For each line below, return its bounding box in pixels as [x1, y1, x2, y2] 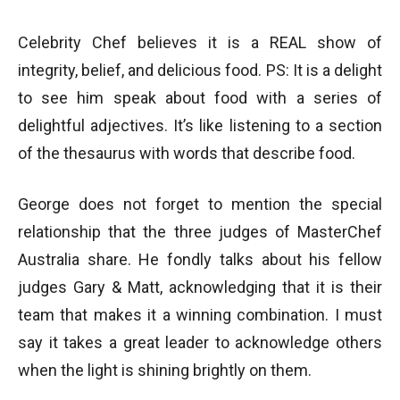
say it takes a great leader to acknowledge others [18, 333, 382, 353]
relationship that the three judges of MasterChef [18, 222, 382, 242]
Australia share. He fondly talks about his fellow [18, 250, 382, 270]
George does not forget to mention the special [18, 195, 382, 214]
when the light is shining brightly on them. [18, 361, 312, 380]
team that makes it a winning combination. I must [18, 305, 382, 325]
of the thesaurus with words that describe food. [18, 144, 355, 163]
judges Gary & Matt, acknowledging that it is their [18, 278, 382, 297]
